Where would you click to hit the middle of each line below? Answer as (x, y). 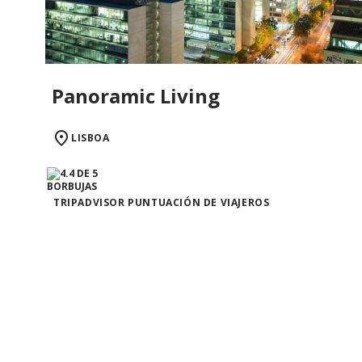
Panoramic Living (136, 95)
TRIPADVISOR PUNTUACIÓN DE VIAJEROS (162, 202)
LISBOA (90, 137)
